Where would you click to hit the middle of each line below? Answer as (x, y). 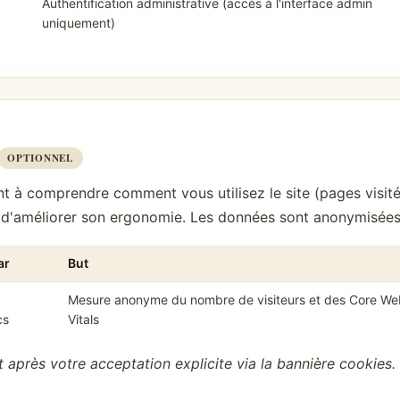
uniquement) (78, 23)
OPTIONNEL (41, 158)
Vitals (83, 319)
